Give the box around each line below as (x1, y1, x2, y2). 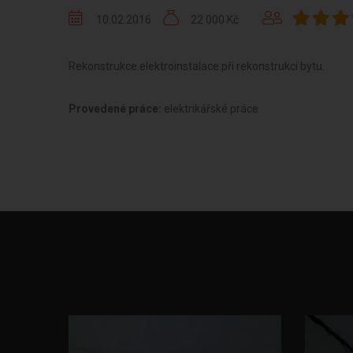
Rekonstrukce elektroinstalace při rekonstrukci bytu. (69, 60, 325, 72)
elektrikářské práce (164, 102, 258, 115)
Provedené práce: (69, 102, 164, 115)
